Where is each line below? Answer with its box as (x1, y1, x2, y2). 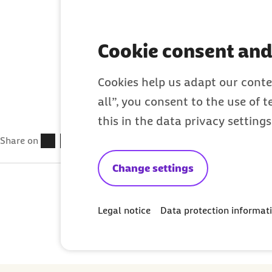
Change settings (112, 161, 194, 174)
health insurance (68, 3, 219, 25)
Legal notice (98, 204, 151, 216)
